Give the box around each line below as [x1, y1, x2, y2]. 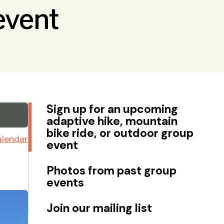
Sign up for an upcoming [46, 101, 178, 116]
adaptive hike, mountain [46, 113, 177, 128]
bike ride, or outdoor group [46, 125, 193, 140]
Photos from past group [46, 162, 176, 178]
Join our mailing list [46, 200, 152, 215]
